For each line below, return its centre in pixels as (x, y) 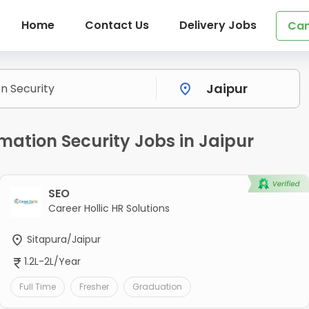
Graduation (157, 286)
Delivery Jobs (218, 25)
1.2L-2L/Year (52, 262)
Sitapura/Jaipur (62, 240)
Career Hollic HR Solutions (109, 209)
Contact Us (117, 25)
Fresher (94, 286)
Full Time (37, 286)
